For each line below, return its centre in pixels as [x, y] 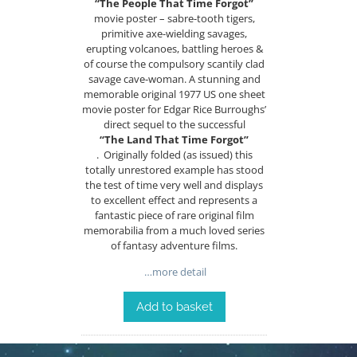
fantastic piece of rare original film [174, 215]
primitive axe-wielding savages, [175, 33]
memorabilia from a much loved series [175, 230]
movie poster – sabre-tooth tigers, [174, 18]
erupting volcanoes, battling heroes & [174, 48]
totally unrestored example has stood [174, 169]
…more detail [175, 271]
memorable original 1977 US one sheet [174, 94]
